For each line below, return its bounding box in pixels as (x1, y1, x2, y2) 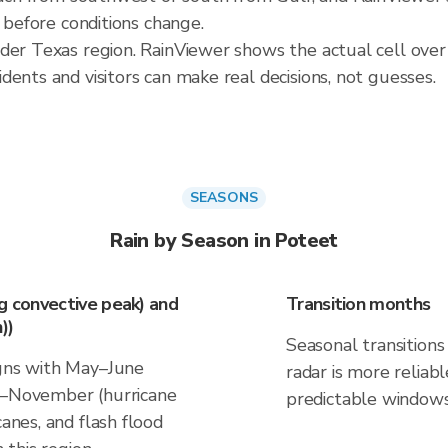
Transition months (286, 292, 431, 316)
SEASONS (189, 188, 259, 207)
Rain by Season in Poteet (110, 227, 338, 254)
